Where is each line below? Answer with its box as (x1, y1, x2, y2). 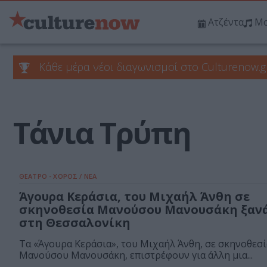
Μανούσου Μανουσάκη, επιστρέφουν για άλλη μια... (19, 249, 253, 262)
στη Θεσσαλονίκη (19, 215, 131, 231)
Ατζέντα (208, 15, 244, 29)
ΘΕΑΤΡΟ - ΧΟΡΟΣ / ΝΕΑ (19, 172, 97, 181)
